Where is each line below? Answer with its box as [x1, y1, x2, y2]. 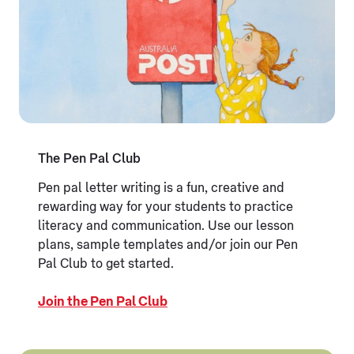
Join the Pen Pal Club [38, 296, 168, 309]
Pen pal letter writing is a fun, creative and [38, 182, 284, 195]
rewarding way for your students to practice [38, 201, 293, 214]
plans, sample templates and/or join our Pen [38, 239, 298, 252]
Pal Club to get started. [38, 258, 174, 271]
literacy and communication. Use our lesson [38, 220, 294, 233]
